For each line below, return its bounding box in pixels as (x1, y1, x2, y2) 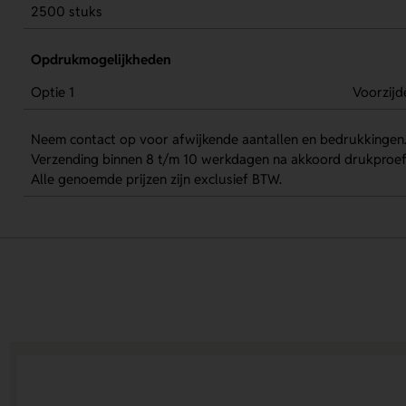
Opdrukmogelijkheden (30, 50, 171, 68)
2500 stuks (30, 3, 102, 21)
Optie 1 (30, 83, 74, 101)
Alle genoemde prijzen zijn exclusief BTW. (30, 170, 282, 188)
